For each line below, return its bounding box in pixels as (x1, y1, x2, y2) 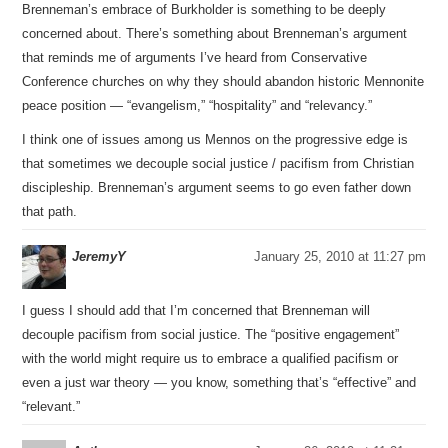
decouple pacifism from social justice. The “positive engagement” (22, 327, 400, 342)
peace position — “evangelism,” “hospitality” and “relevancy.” (22, 98, 373, 113)
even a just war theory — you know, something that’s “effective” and (22, 375, 417, 390)
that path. (22, 204, 78, 219)
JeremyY (72, 249, 127, 264)
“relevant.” (22, 399, 81, 414)
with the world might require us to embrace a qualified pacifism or (22, 351, 399, 366)
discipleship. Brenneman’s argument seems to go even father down (22, 180, 412, 195)
